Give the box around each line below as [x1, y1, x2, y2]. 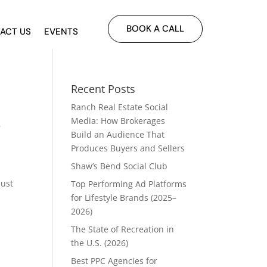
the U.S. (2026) [71, 237, 129, 249]
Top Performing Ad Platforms [71, 178, 187, 190]
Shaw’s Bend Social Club [71, 160, 168, 172]
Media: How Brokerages [71, 115, 166, 126]
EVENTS [44, 26, 78, 38]
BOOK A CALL [126, 23, 184, 35]
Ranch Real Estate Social [71, 101, 169, 113]
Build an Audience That [71, 129, 165, 140]
